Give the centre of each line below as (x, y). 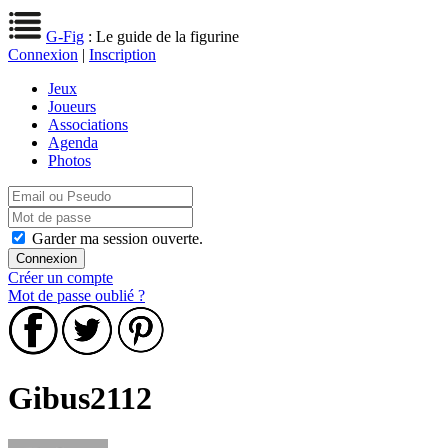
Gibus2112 (80, 398)
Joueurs (72, 106)
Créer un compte (60, 277)
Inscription (122, 54)
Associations (88, 124)
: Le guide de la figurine (161, 36)
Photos (69, 160)
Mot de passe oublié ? (76, 295)
